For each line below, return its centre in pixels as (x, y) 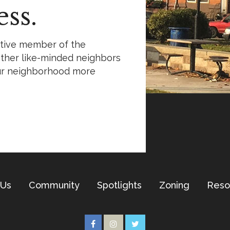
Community (54, 185)
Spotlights (119, 185)
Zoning (174, 185)
